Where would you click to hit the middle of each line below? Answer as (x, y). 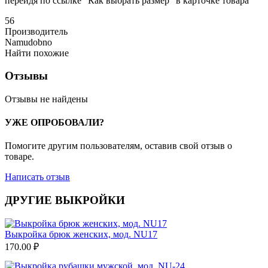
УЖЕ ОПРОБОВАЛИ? (54, 123)
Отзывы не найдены (46, 99)
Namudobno (28, 42)
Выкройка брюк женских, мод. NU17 (81, 234)
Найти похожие (37, 53)
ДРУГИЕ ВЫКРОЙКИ (65, 200)
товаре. (19, 157)
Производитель (36, 31)
